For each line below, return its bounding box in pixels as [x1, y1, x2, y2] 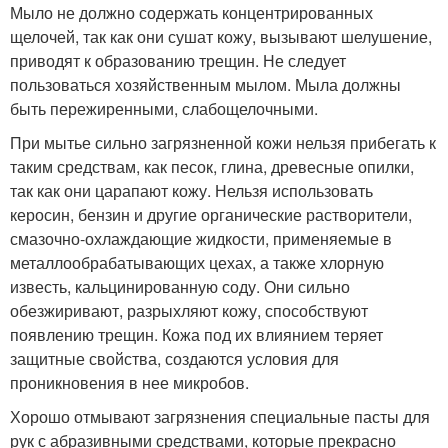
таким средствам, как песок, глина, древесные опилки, [10, 155, 414, 178]
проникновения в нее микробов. [10, 371, 249, 394]
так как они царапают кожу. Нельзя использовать [10, 179, 373, 202]
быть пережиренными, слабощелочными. [10, 97, 318, 120]
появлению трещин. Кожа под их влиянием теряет [10, 323, 383, 346]
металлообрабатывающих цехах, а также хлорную [10, 251, 384, 274]
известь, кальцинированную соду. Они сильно [10, 275, 350, 298]
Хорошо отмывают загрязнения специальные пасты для [10, 405, 430, 428]
